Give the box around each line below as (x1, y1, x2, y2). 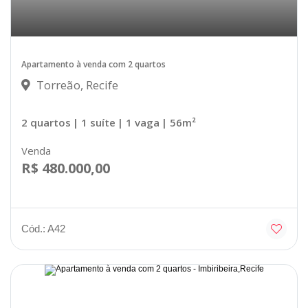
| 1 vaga (118, 115, 159, 130)
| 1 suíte (73, 115, 115, 130)
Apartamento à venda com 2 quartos (21, 58, 166, 71)
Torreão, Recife (34, 77, 118, 93)
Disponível (235, 274, 283, 285)
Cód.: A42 (21, 223, 65, 234)
